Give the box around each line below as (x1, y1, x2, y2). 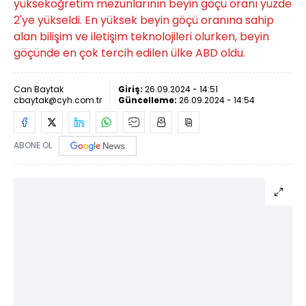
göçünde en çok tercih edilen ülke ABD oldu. (14, 45, 245, 61)
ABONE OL (14, 139, 52, 152)
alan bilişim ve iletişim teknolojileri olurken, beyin (14, 29, 269, 44)
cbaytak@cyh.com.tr (14, 94, 102, 106)
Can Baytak (14, 83, 64, 95)
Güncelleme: (118, 94, 179, 106)
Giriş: (118, 83, 145, 95)
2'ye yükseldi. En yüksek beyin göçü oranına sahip (14, 12, 274, 28)
